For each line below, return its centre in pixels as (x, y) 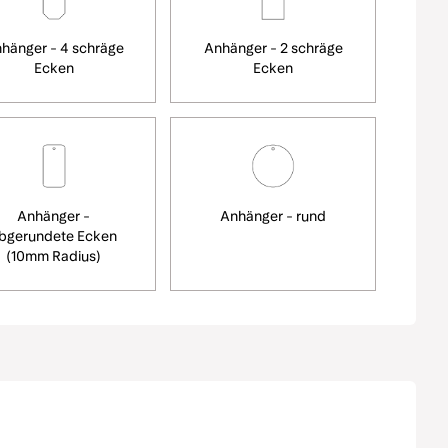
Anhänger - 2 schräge (273, 48)
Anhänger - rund (273, 216)
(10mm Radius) (54, 256)
